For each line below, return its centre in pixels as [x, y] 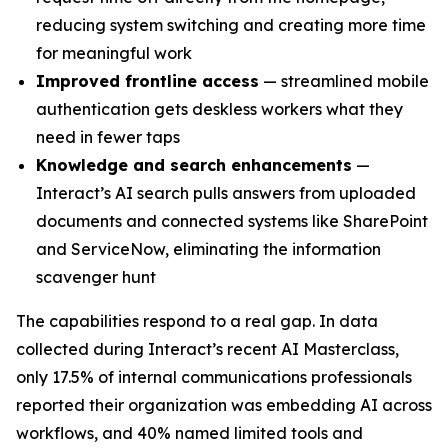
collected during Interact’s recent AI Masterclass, [207, 349]
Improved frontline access [147, 81]
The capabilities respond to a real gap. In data [197, 321]
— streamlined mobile [344, 81]
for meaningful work [114, 53]
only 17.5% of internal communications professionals [214, 377]
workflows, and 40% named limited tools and [189, 433]
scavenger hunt [96, 277]
